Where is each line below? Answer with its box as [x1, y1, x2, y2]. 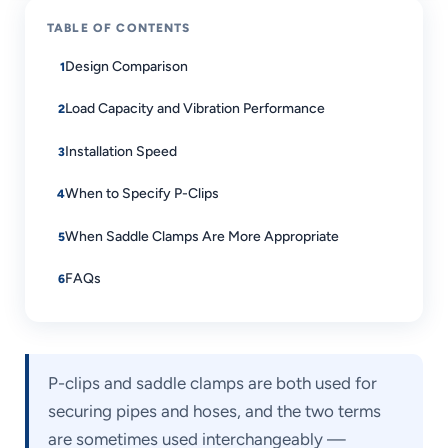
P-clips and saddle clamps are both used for [48, 372, 378, 393]
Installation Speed [65, 142, 177, 160]
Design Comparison [65, 58, 188, 75]
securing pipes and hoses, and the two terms [48, 400, 382, 421]
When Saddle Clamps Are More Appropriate [65, 227, 339, 245]
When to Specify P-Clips [65, 185, 219, 203]
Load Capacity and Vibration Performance [65, 100, 325, 118]
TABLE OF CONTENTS [47, 21, 191, 35]
